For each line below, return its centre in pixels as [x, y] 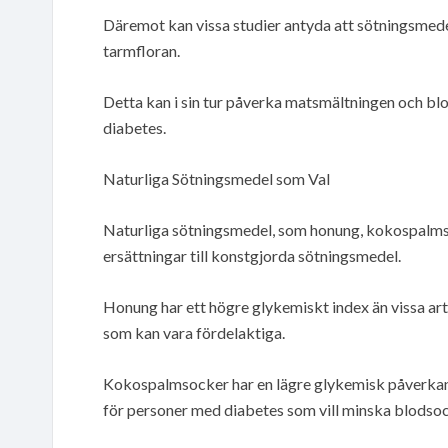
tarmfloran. [141, 50]
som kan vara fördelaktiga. [194, 332]
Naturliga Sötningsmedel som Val [216, 178]
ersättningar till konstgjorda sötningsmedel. [252, 255]
